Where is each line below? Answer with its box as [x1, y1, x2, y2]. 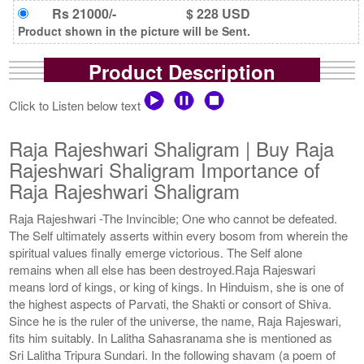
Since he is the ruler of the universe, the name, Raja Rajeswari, [9, 311, 342, 329]
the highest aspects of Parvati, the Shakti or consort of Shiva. [9, 294, 332, 312]
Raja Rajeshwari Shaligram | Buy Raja [9, 133, 335, 162]
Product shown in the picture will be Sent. [18, 22, 251, 39]
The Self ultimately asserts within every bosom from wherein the [9, 226, 349, 244]
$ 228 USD [186, 3, 250, 23]
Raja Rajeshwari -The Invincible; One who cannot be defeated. [9, 209, 338, 227]
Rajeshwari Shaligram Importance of [9, 154, 321, 184]
